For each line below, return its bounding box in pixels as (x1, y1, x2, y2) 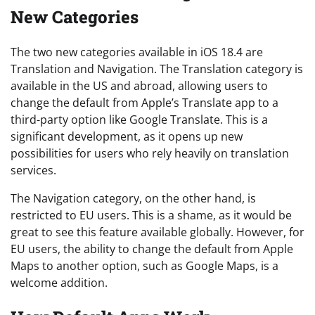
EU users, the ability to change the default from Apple (11, 240, 293, 257)
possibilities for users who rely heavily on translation (11, 145, 289, 161)
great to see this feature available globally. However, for (11, 224, 304, 240)
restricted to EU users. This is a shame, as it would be (11, 207, 292, 223)
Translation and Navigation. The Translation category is (11, 60, 303, 77)
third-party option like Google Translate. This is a (11, 111, 268, 127)
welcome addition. (11, 274, 108, 290)
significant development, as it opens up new (11, 128, 243, 144)
